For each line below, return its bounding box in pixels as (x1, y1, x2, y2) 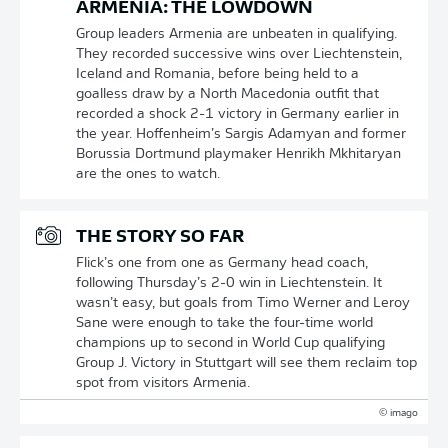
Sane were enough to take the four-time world (76, 316, 373, 331)
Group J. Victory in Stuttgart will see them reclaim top (76, 356, 417, 371)
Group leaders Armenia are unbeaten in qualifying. (76, 27, 397, 42)
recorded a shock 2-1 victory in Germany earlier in (76, 107, 399, 122)
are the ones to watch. (76, 167, 220, 182)
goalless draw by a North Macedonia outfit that (76, 87, 379, 102)
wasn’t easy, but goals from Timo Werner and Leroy (76, 296, 410, 311)
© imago (379, 408, 418, 419)
